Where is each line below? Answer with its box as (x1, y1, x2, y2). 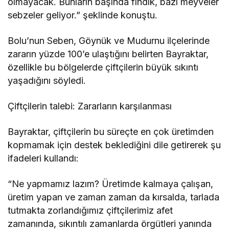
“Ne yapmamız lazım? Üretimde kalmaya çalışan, (8, 178, 214, 189)
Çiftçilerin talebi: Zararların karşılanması (8, 101, 172, 111)
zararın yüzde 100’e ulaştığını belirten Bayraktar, (8, 49, 209, 59)
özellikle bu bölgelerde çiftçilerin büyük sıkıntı (8, 62, 199, 73)
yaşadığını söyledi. (8, 75, 86, 86)
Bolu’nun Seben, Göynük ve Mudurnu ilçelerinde (8, 35, 210, 46)
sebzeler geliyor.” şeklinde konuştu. (8, 10, 158, 20)
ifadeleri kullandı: (8, 153, 79, 164)
